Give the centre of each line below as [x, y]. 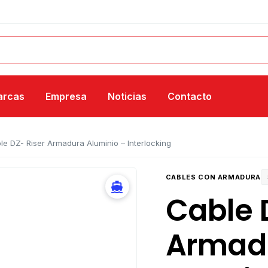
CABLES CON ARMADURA [213, 177]
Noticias [127, 96]
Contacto [190, 96]
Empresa [66, 96]
